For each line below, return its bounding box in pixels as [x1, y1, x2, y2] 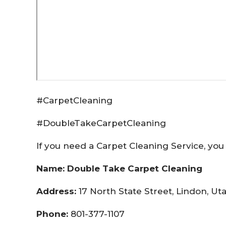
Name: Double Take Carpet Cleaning [36, 163, 202, 174]
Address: [36, 186, 79, 196]
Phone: [36, 208, 68, 219]
